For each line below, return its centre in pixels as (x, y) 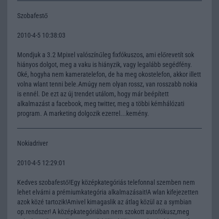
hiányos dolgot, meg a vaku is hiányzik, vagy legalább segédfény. (105, 64)
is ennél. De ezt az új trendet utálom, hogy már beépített (93, 94)
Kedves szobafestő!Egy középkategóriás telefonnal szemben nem (106, 182)
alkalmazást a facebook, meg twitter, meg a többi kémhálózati (101, 103)
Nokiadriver (33, 143)
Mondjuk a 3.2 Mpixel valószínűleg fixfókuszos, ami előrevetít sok (106, 55)
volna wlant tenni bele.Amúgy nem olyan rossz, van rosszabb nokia (107, 84)
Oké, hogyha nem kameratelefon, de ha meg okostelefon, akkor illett (109, 74)
